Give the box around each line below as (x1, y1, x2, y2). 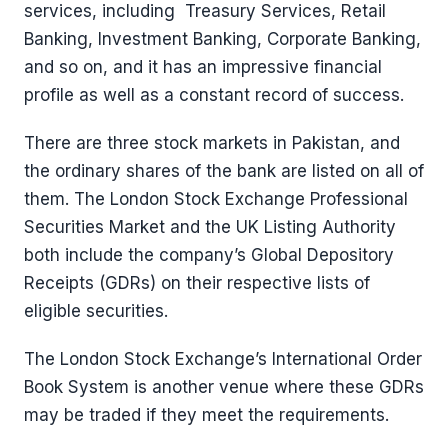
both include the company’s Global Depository (24, 245, 394, 265)
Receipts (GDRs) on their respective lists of (24, 273, 370, 293)
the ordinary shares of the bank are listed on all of (24, 161, 424, 181)
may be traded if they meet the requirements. (24, 405, 389, 425)
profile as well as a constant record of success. (24, 85, 404, 105)
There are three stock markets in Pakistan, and (24, 133, 400, 153)
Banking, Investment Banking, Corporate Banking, (24, 29, 421, 49)
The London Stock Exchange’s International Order (24, 349, 422, 369)
